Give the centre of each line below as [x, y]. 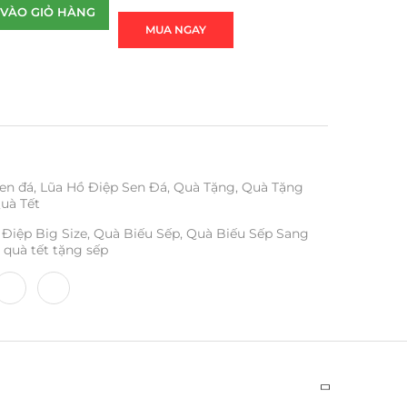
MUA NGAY [175, 29]
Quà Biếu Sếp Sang [247, 233]
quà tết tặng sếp [55, 249]
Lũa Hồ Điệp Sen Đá [103, 187]
